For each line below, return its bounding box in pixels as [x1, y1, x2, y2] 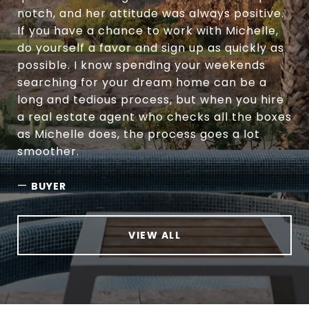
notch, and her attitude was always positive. [17, 5, 284, 21]
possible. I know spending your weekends [17, 57, 266, 73]
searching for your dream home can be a [17, 74, 267, 90]
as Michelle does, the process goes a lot [17, 126, 260, 142]
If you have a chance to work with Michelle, [17, 22, 279, 39]
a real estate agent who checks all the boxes [17, 108, 292, 125]
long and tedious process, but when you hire [17, 91, 284, 108]
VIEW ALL [128, 228, 181, 242]
